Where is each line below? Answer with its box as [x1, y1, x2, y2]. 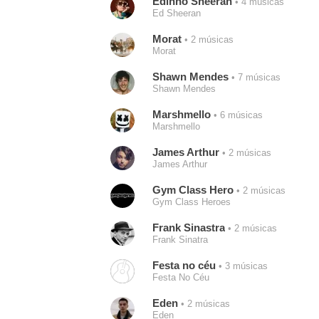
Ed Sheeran [152, 8, 201, 19]
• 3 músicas [215, 261, 268, 272]
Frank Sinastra [152, 221, 225, 234]
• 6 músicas [210, 110, 263, 121]
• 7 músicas [228, 72, 281, 83]
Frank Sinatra [152, 234, 208, 245]
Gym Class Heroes [152, 197, 231, 207]
